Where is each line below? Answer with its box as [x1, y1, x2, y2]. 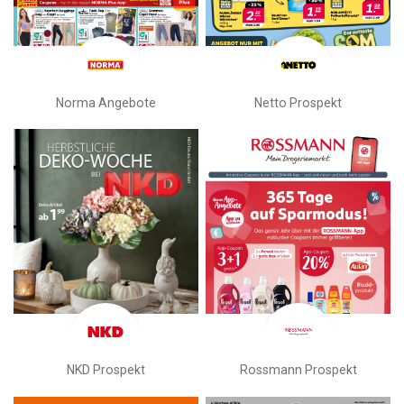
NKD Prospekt [66, 363, 145, 378]
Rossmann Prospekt [239, 363, 357, 378]
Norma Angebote [55, 95, 156, 110]
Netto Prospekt [254, 95, 343, 110]
